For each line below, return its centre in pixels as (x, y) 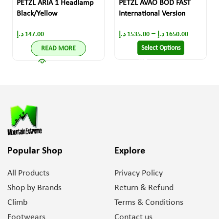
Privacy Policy (139, 173)
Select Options (161, 48)
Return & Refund (144, 188)
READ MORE (58, 48)
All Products (28, 173)
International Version (152, 14)
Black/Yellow (37, 14)
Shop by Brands (34, 188)
